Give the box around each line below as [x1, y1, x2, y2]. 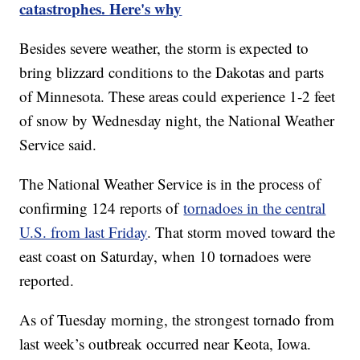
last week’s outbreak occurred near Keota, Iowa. [19, 333, 312, 354]
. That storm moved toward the [147, 222, 336, 243]
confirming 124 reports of [19, 198, 184, 219]
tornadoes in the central [183, 198, 326, 219]
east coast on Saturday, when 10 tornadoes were [19, 246, 312, 267]
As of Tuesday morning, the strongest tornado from [19, 309, 335, 330]
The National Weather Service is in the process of [19, 174, 321, 194]
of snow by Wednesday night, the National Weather [19, 110, 335, 131]
